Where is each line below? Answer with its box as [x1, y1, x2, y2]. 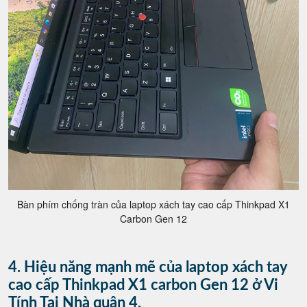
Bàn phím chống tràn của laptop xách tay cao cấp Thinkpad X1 [17, 197, 290, 211]
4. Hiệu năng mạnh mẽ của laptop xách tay [8, 259, 287, 275]
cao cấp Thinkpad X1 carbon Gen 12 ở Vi [8, 277, 278, 293]
